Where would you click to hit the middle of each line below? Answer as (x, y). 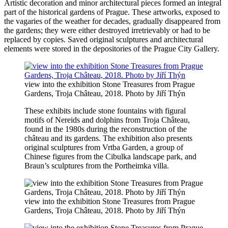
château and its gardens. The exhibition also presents (108, 138)
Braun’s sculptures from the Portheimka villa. (97, 166)
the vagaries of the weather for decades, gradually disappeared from (112, 21)
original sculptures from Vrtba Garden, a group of (104, 148)
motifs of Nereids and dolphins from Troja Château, (107, 120)
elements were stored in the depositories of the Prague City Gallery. (112, 49)
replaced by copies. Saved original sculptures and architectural (104, 40)
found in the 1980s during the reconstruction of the (106, 129)
